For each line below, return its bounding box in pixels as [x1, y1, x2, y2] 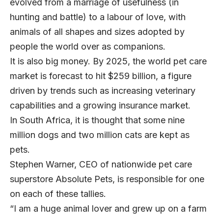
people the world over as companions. [10, 41, 165, 52]
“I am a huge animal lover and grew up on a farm [10, 203, 207, 214]
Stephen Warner [10, 159, 74, 169]
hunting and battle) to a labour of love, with [10, 11, 186, 22]
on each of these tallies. [10, 188, 109, 199]
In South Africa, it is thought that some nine [10, 114, 185, 125]
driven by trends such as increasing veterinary [10, 85, 195, 96]
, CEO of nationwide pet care [74, 159, 192, 169]
